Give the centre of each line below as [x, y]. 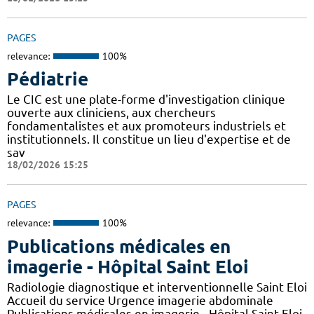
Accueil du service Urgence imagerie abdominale [140, 300]
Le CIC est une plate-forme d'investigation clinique [146, 100]
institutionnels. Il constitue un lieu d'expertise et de [149, 139]
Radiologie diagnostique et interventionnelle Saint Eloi [157, 287]
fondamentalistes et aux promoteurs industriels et [146, 126]
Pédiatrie [48, 79]
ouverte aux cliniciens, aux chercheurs [111, 113]
